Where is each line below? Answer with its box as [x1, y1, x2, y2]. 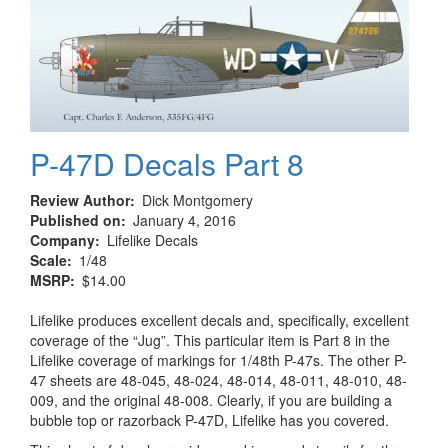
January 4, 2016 [133, 210, 236, 231]
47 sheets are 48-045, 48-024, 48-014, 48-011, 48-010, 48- [30, 370, 407, 391]
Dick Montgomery [142, 190, 253, 211]
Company [30, 230, 95, 251]
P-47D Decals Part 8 [30, 142, 304, 186]
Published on [30, 210, 121, 231]
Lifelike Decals [107, 230, 198, 251]
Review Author [30, 190, 130, 211]
